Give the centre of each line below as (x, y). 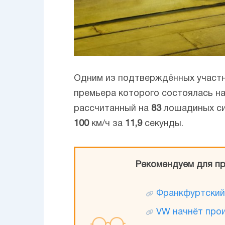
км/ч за (107, 124)
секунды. (163, 124)
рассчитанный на (113, 108)
